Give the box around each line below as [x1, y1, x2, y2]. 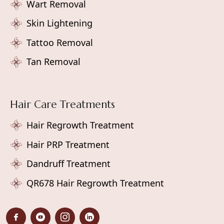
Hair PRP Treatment [26, 138, 109, 150]
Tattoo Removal [26, 36, 93, 48]
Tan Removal [26, 55, 80, 68]
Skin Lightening [26, 17, 92, 29]
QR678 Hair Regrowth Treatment [26, 176, 164, 189]
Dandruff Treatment [26, 157, 110, 170]
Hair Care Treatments [10, 97, 115, 111]
